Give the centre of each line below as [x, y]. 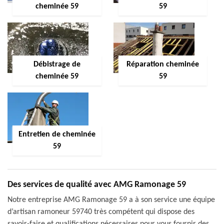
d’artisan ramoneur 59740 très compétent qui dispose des [101, 212]
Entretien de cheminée [57, 134]
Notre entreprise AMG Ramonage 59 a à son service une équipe [111, 200]
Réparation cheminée [163, 64]
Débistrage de [57, 64]
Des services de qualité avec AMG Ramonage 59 [97, 185]
